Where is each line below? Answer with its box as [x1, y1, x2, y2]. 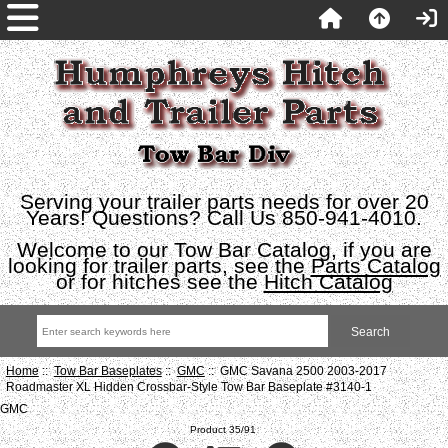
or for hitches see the [55, 270, 264, 293]
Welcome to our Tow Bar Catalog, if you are [16, 238, 432, 261]
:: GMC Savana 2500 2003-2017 [204, 363, 387, 377]
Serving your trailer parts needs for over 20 [19, 190, 429, 213]
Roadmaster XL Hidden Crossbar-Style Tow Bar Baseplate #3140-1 [5, 379, 372, 393]
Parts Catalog [310, 254, 441, 277]
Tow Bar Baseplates [53, 363, 162, 377]
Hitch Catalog [263, 270, 393, 293]
